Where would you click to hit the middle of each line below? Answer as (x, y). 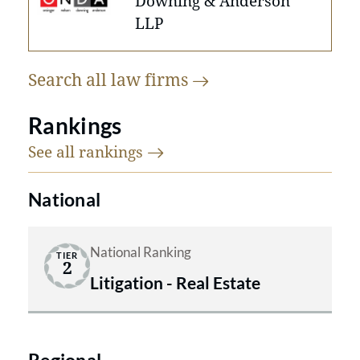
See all (53, 151)
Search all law (86, 79)
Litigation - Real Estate (175, 282)
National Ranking (141, 252)
